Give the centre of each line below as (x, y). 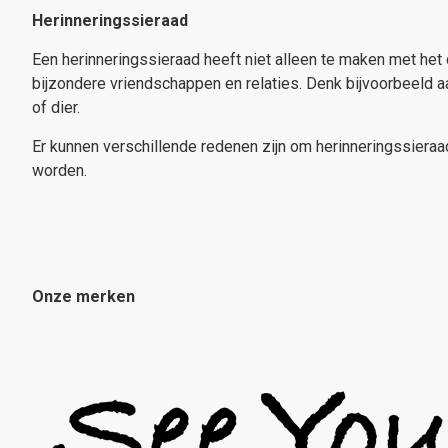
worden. (59, 170)
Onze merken (83, 296)
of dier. (58, 107)
